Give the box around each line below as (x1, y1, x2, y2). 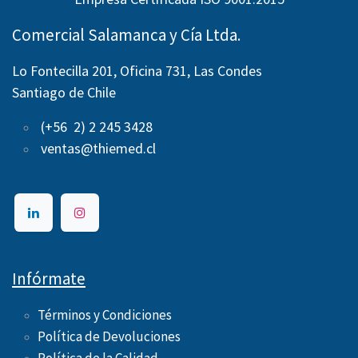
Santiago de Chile (12, 82, 116, 101)
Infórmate (12, 268, 86, 289)
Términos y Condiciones (38, 306, 172, 324)
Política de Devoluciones (38, 328, 181, 345)
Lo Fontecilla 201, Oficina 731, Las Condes (12, 61, 262, 80)
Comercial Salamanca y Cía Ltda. (12, 23, 241, 46)
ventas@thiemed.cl (41, 138, 156, 157)
